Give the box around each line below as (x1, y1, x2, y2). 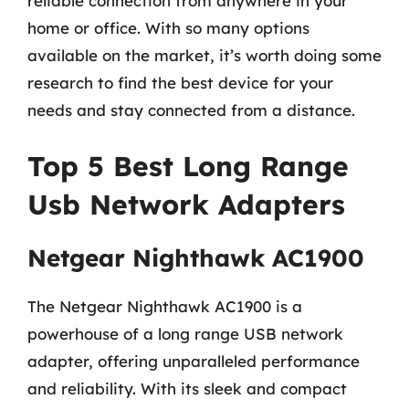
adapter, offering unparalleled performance (27, 351, 360, 371)
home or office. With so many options (27, 17, 309, 37)
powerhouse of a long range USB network (27, 324, 343, 343)
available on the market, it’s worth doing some (27, 45, 382, 65)
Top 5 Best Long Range (27, 149, 349, 184)
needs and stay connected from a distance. (27, 100, 355, 120)
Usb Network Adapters (27, 187, 345, 222)
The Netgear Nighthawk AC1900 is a (27, 297, 302, 316)
